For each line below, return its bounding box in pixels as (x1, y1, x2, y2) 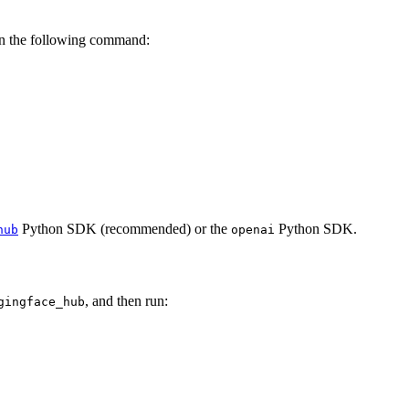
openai (231, 222, 275, 236)
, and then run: (85, 293, 168, 309)
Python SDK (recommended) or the (18, 220, 231, 236)
